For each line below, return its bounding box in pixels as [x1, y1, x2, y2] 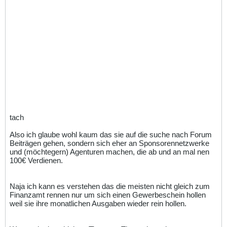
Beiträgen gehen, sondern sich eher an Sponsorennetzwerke [10, 138, 209, 147]
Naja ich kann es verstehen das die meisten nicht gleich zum [10, 181, 210, 191]
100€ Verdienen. [10, 156, 63, 165]
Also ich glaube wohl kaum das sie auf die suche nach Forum [10, 130, 212, 139]
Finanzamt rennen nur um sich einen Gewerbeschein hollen [10, 190, 206, 199]
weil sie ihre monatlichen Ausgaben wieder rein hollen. [10, 199, 186, 208]
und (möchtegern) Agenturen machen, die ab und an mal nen [10, 147, 209, 156]
